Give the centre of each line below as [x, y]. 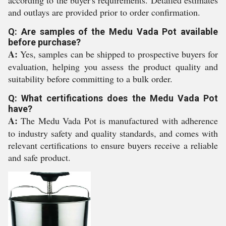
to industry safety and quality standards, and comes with [113, 133]
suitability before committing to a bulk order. [90, 79]
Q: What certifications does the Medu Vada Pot [113, 98]
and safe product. [39, 157]
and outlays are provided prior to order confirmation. [104, 12]
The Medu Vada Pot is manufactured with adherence [118, 121]
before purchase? [44, 42]
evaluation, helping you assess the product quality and [113, 67]
